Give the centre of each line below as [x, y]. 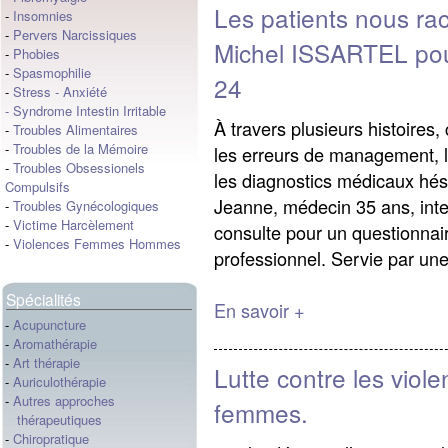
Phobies [36, 53]
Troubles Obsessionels [79, 167]
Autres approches [64, 400]
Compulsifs [37, 186]
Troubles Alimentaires [75, 129]
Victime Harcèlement [73, 224]
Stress [32, 91]
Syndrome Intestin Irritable [89, 110]
